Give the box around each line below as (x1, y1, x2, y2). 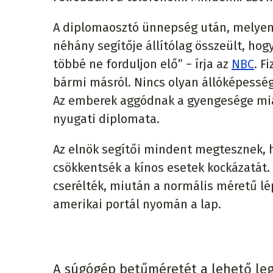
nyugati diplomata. (53, 112, 160, 126)
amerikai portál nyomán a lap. (53, 197, 221, 211)
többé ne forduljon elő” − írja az (53, 57, 232, 71)
